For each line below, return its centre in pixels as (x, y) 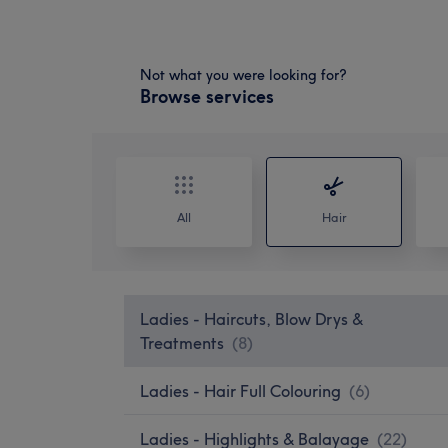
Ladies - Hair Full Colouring (240, 390)
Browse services (207, 96)
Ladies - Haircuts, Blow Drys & (251, 318)
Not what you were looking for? (243, 74)
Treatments (182, 342)
